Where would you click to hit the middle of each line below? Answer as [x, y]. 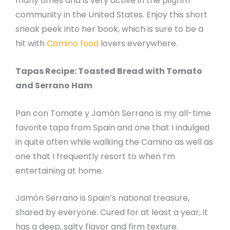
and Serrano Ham [54, 86]
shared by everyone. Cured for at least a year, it [112, 213]
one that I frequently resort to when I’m [95, 156]
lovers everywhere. [138, 44]
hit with [31, 44]
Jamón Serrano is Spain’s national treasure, [102, 198]
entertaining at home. [59, 170]
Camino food [73, 44]
